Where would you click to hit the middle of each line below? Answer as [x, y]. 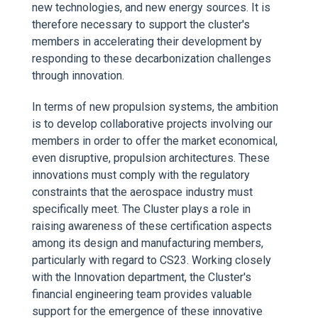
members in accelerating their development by [147, 42]
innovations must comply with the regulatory [141, 175]
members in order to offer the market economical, [155, 141]
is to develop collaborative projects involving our [152, 124]
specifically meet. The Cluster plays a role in [141, 209]
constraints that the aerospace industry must [142, 192]
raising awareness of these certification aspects [152, 226]
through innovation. [78, 76]
